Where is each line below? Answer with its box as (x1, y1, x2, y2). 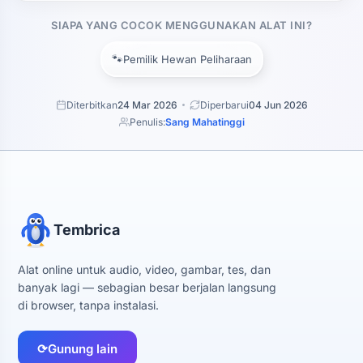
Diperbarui (199, 99, 249, 111)
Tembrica (53, 221, 120, 238)
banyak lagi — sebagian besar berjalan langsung (18, 280, 276, 294)
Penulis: (129, 116, 165, 128)
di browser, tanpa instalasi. (18, 298, 159, 312)
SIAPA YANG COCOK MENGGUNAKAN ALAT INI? (51, 19, 312, 32)
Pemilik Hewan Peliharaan (122, 53, 252, 66)
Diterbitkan (66, 99, 117, 111)
